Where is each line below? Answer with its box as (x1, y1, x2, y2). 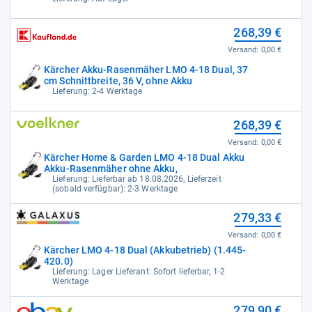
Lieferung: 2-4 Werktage (52, 86, 143, 96)
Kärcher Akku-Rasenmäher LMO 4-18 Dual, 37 (44, 63, 249, 75)
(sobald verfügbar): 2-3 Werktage (52, 183, 178, 194)
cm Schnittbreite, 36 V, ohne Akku (44, 75, 193, 86)
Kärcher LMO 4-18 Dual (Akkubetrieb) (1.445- (44, 244, 247, 256)
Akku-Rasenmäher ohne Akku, (44, 162, 178, 174)
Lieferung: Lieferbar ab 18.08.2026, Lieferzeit (52, 173, 221, 184)
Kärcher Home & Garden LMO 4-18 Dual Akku (44, 151, 245, 163)
